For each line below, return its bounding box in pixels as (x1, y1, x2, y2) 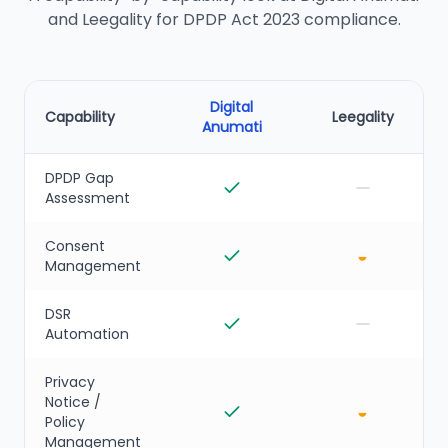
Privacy (45, 372, 95, 392)
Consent (45, 236, 105, 256)
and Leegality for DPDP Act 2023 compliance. (47, 8, 401, 31)
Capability (45, 107, 115, 127)
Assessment (45, 188, 130, 208)
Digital (210, 97, 253, 117)
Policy (45, 412, 85, 432)
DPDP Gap (45, 168, 114, 188)
